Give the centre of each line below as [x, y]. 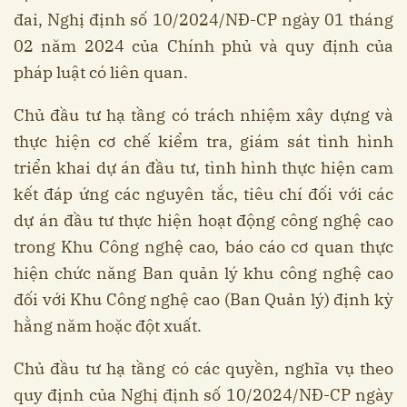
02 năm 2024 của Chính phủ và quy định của [203, 46]
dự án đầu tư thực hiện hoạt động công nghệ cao [203, 221]
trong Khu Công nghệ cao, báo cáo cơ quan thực [203, 247]
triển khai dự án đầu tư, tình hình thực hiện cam [203, 168]
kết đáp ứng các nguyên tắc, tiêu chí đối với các [203, 194]
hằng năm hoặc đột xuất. [108, 326]
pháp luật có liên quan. [101, 73]
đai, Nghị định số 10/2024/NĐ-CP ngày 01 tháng [203, 20]
